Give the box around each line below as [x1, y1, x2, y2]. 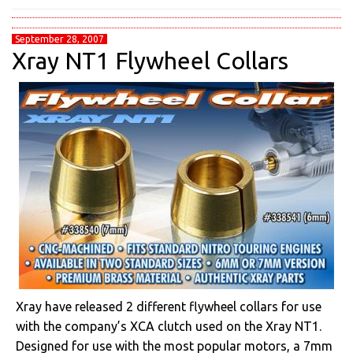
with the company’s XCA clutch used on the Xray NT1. [16, 319, 321, 333]
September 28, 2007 [15, 34, 104, 44]
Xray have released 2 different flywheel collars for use [16, 299, 321, 314]
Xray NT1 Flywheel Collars [12, 47, 288, 74]
